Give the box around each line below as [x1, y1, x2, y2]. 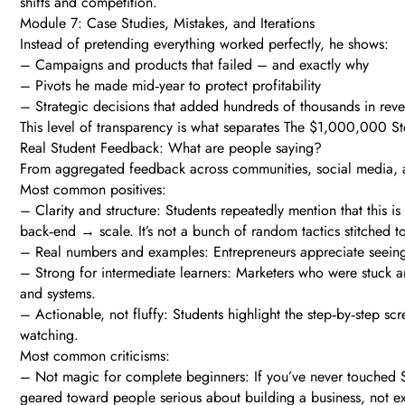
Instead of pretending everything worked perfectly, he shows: [20, 33, 389, 55]
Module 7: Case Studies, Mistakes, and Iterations [20, 13, 315, 34]
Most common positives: [20, 179, 166, 201]
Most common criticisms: [20, 345, 170, 367]
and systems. [20, 283, 96, 305]
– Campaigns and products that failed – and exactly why [20, 54, 369, 76]
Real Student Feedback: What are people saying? [20, 137, 322, 159]
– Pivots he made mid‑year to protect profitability [20, 75, 321, 97]
